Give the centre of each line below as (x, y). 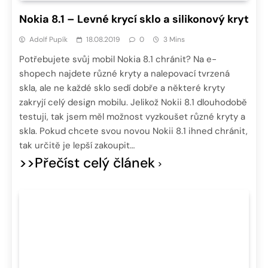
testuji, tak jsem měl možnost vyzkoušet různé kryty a (132, 117)
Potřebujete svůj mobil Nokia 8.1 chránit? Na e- (118, 60)
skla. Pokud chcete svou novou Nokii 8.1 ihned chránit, (133, 131)
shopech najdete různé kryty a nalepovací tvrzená (124, 74)
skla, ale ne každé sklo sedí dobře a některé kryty (122, 88)
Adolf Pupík (48, 40)
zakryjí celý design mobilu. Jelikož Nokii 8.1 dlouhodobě (133, 103)
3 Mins (174, 40)
